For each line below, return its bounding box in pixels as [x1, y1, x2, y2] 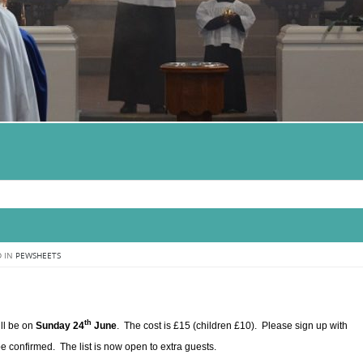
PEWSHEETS [15, 250, 61, 261]
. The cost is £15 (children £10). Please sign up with [117, 319, 348, 331]
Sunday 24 [36, 319, 84, 331]
